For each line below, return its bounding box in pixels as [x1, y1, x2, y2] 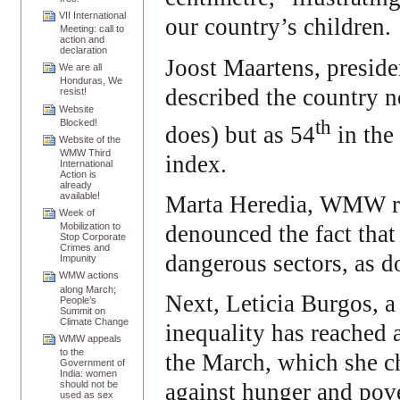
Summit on [60, 304, 106, 316]
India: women [60, 367, 118, 379]
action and [60, 34, 105, 46]
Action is [60, 168, 97, 179]
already [60, 179, 93, 190]
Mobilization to [60, 221, 121, 232]
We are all [59, 62, 103, 73]
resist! [60, 86, 87, 97]
